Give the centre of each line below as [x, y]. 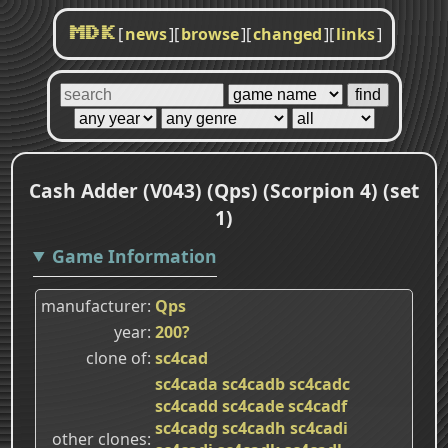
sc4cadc [319, 383]
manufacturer [94, 305]
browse [210, 34]
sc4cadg [186, 427]
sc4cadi [319, 427]
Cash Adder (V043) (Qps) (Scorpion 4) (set [224, 190]
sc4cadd [186, 405]
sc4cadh [254, 427]
